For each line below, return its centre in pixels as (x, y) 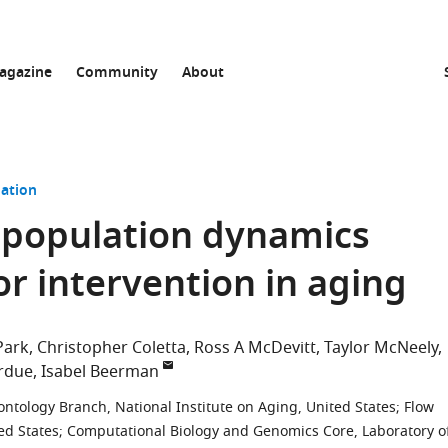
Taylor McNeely (381, 348)
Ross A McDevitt (255, 348)
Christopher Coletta (111, 348)
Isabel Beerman (100, 372)
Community (117, 73)
